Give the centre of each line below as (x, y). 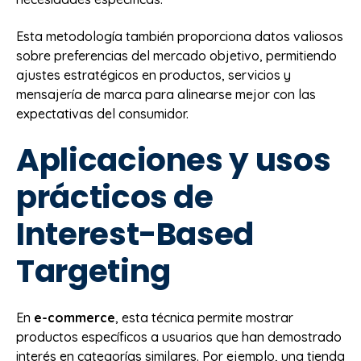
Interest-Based (135, 234)
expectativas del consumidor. (102, 114)
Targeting (93, 271)
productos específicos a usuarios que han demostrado (179, 337)
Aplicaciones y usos (174, 160)
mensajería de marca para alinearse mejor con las (166, 95)
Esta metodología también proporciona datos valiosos (180, 37)
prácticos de (115, 197)
